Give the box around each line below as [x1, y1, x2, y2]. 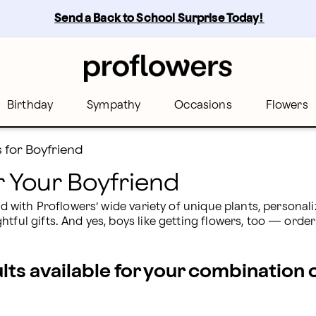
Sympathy [87, 100, 141, 111]
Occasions [174, 100, 232, 111]
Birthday [6, 100, 54, 111]
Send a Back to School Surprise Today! [54, 13, 265, 24]
